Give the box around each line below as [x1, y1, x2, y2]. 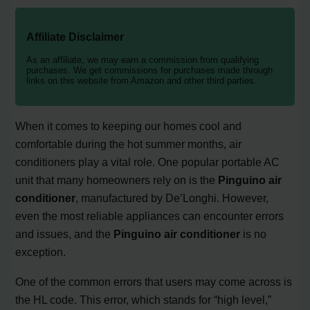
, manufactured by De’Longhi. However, [75, 192, 269, 205]
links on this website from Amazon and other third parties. [26, 75, 257, 86]
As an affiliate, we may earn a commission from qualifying [26, 55, 259, 66]
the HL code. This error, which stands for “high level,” [15, 293, 272, 306]
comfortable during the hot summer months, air [15, 138, 242, 151]
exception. [15, 246, 66, 259]
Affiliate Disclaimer [26, 30, 125, 43]
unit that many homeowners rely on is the [15, 174, 219, 187]
